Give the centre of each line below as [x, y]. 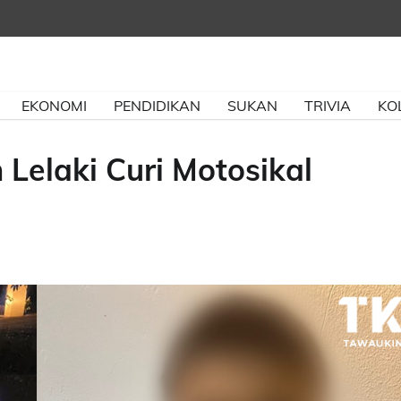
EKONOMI [54, 106]
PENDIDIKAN [157, 106]
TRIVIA [328, 106]
